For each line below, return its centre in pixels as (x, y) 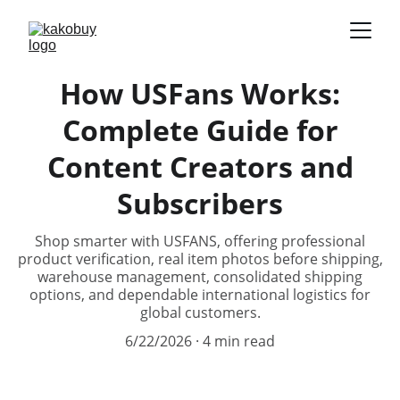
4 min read (239, 341)
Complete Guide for (200, 130)
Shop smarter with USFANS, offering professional (200, 241)
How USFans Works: (200, 93)
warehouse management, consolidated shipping (200, 277)
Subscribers (200, 203)
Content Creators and (200, 167)
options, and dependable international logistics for (200, 295)
